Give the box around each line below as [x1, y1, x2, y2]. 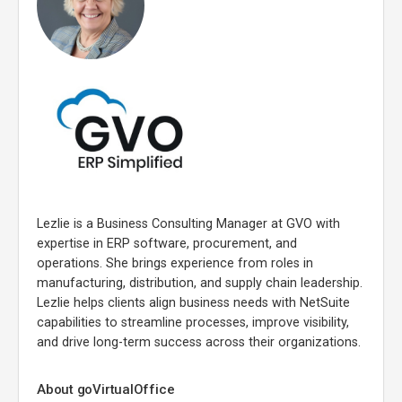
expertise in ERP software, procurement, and [37, 235, 297, 251]
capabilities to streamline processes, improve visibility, [37, 314, 349, 330]
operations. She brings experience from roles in [37, 255, 313, 271]
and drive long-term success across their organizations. [37, 334, 361, 350]
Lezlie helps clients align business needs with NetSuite [37, 294, 350, 310]
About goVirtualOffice [37, 380, 175, 398]
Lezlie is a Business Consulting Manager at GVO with [37, 215, 340, 232]
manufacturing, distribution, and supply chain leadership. [37, 275, 363, 291]
